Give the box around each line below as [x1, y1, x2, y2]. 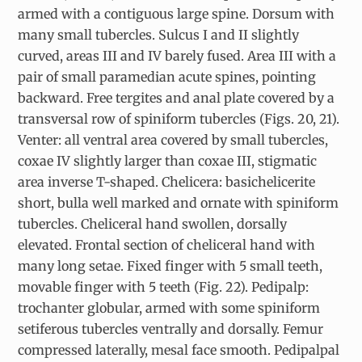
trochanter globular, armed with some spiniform [18, 300, 321, 317]
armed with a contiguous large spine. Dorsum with [18, 6, 335, 23]
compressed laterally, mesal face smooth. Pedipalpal [18, 342, 340, 359]
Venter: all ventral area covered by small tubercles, [18, 132, 329, 149]
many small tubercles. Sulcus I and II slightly [18, 27, 300, 44]
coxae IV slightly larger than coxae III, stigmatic [18, 153, 318, 170]
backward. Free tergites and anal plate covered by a [18, 90, 335, 107]
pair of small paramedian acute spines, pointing [18, 69, 317, 86]
